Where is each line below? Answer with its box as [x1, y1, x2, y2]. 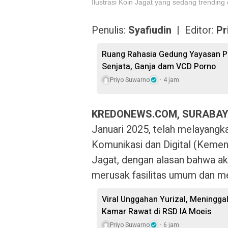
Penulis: [92, 23, 128, 38]
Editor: [182, 23, 214, 38]
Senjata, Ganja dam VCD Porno [102, 61, 216, 73]
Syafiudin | [128, 23, 182, 38]
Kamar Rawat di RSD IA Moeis [102, 206, 211, 218]
